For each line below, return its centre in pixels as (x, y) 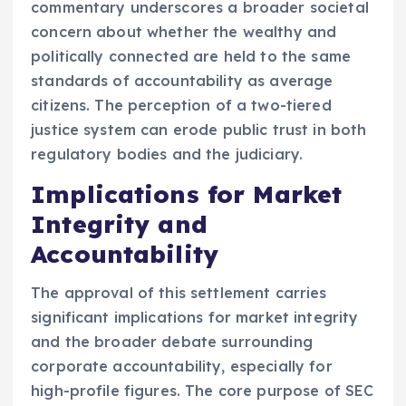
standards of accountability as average (182, 81)
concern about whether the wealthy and (184, 32)
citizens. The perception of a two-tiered (181, 106)
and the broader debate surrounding (172, 341)
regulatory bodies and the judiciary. (167, 155)
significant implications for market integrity (195, 317)
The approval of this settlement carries (179, 292)
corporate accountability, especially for (182, 366)
